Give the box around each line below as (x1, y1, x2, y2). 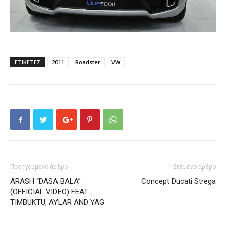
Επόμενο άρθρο (173, 163, 216, 171)
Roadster (75, 58, 100, 66)
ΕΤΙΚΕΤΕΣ (15, 58, 41, 66)
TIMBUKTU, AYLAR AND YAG (10, 198, 104, 207)
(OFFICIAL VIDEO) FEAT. (10, 187, 89, 197)
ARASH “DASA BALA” (10, 177, 81, 186)
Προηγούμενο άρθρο (10, 163, 68, 171)
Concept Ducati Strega (141, 177, 216, 186)
